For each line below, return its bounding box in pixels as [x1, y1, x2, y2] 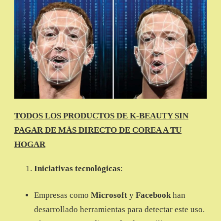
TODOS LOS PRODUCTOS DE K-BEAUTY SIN [14, 110, 188, 120]
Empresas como [34, 190, 91, 200]
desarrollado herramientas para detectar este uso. [34, 205, 205, 215]
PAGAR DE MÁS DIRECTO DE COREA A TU [14, 125, 182, 135]
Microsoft [91, 190, 127, 200]
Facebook [136, 190, 173, 200]
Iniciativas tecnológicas [34, 163, 120, 173]
